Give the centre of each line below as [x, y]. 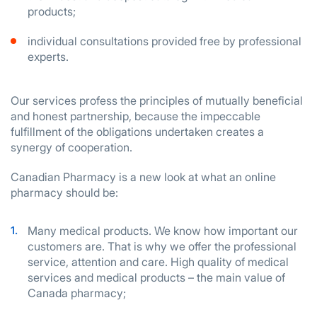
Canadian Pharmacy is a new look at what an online [143, 177]
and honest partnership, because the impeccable [136, 116]
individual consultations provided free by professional [165, 41]
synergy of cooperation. [71, 147]
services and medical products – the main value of [156, 277]
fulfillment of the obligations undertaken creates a [137, 132]
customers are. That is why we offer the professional [162, 246]
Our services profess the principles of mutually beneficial [157, 100]
